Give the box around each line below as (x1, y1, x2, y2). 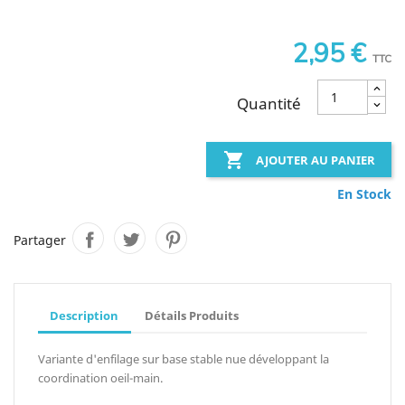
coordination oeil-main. (38, 369, 164, 386)
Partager (14, 231, 66, 250)
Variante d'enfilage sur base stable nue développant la (38, 350, 330, 367)
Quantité (237, 92, 302, 114)
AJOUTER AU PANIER (255, 153, 375, 169)
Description (50, 306, 119, 324)
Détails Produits (145, 306, 240, 324)
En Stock (337, 185, 391, 203)
